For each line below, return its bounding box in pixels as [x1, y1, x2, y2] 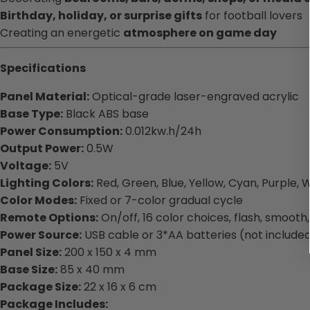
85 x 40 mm [57, 261, 125, 277]
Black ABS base [63, 105, 149, 122]
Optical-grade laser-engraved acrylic [89, 88, 299, 104]
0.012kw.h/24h [122, 122, 201, 139]
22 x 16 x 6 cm [81, 278, 156, 295]
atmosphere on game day [123, 24, 277, 41]
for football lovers [202, 7, 302, 24]
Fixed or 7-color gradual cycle [77, 192, 243, 208]
